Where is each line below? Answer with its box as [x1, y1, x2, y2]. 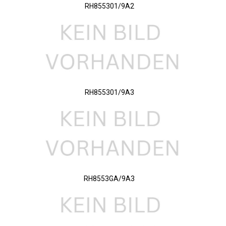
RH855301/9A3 [84, 88, 134, 97]
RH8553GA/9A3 [84, 175, 135, 183]
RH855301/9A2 [84, 2, 134, 11]
